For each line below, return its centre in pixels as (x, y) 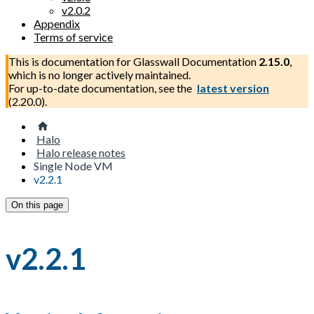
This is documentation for (71, 61)
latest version (233, 88)
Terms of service (73, 37)
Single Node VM (73, 166)
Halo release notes (81, 152)
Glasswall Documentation (195, 61)
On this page (37, 205)
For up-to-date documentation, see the (101, 88)
